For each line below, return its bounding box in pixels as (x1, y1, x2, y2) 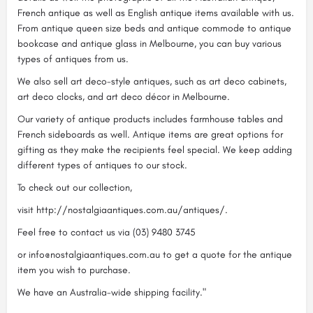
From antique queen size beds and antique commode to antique (17, 22, 291, 34)
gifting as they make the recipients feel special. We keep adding (17, 144, 292, 156)
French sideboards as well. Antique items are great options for (17, 129, 283, 140)
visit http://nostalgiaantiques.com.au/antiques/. (17, 204, 228, 216)
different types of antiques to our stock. (17, 159, 187, 171)
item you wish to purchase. (17, 264, 131, 276)
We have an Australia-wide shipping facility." (17, 286, 206, 298)
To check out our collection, (17, 182, 132, 194)
